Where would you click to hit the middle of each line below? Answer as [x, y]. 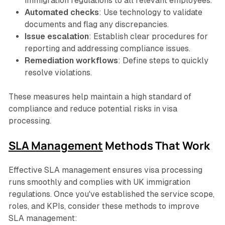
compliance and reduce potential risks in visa [93, 109]
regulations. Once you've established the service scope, [111, 194]
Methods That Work [156, 146]
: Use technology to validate [150, 13]
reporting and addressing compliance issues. [107, 49]
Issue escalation [57, 37]
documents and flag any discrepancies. [96, 25]
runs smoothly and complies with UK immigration [99, 182]
